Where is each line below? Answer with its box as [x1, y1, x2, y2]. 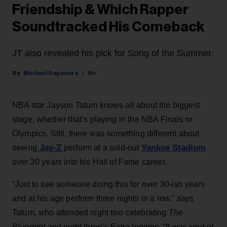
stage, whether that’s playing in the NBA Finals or [12, 115, 193, 124]
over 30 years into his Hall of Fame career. [12, 158, 167, 167]
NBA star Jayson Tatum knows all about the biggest [12, 101, 200, 110]
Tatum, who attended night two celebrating [12, 208, 169, 217]
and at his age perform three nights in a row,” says [12, 194, 194, 203]
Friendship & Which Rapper [12, 3, 188, 17]
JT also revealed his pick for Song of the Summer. [12, 48, 213, 59]
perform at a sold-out [63, 143, 141, 153]
